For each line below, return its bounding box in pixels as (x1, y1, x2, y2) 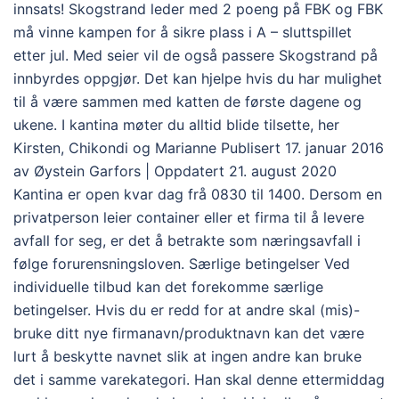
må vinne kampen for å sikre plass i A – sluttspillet (13, 23, 352, 41)
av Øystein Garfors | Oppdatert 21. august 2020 (13, 162, 337, 180)
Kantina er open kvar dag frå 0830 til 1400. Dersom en (13, 185, 382, 203)
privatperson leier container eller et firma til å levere (13, 208, 364, 226)
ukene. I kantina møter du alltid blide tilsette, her (13, 116, 339, 134)
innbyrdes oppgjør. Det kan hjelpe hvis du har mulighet (13, 69, 382, 87)
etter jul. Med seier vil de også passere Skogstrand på (13, 46, 378, 64)
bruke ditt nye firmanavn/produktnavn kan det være (13, 324, 364, 342)
